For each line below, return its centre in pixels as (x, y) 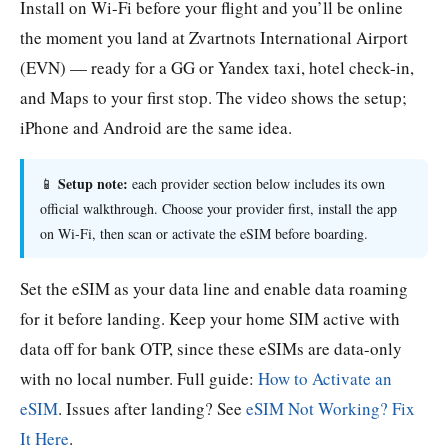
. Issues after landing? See (152, 409)
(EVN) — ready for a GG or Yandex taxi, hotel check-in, (217, 68)
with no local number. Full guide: (139, 379)
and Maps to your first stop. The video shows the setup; (213, 98)
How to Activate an (325, 379)
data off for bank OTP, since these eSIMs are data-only (211, 349)
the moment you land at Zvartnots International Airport (214, 38)
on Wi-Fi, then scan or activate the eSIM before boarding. (204, 234)
